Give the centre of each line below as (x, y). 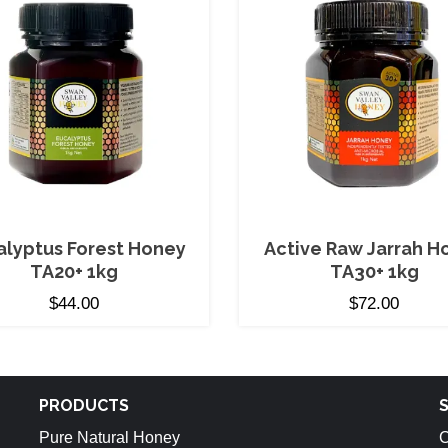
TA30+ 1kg (374, 272)
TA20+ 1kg (74, 272)
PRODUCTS (84, 406)
